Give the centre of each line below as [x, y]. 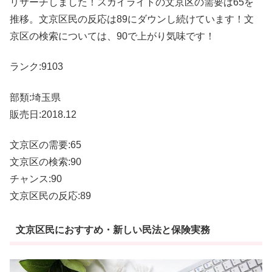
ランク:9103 [36, 67]
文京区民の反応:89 [50, 195]
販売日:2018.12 [43, 114]
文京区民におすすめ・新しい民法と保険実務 [113, 229]
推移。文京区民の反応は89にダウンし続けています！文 [132, 19]
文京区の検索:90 [46, 161]
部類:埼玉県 [35, 97]
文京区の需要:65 [46, 144]
